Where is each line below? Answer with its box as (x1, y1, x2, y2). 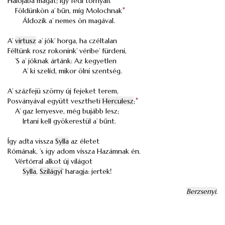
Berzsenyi (186, 187, 216, 196)
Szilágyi (40, 167, 62, 176)
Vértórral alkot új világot (15, 157, 92, 166)
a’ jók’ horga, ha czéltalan (36, 36, 117, 45)
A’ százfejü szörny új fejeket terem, (8, 86, 119, 95)
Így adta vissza (8, 137, 55, 146)
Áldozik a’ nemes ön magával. (23, 16, 115, 25)
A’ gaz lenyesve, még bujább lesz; (15, 106, 119, 116)
